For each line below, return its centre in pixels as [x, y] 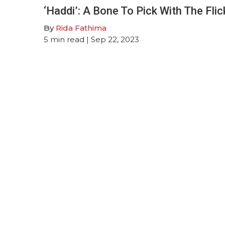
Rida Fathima [81, 28]
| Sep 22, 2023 [112, 39]
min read [67, 39]
